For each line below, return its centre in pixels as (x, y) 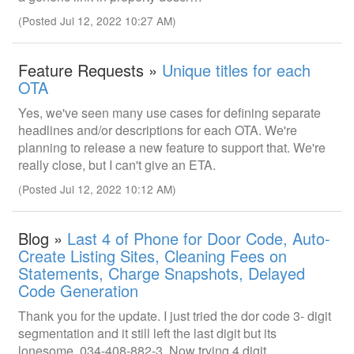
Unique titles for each (236, 70)
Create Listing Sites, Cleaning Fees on (153, 256)
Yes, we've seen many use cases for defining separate (169, 113)
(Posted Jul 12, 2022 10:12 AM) (97, 189)
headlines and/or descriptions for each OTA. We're (158, 130)
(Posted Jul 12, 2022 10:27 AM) (97, 21)
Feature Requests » (90, 70)
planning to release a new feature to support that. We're (172, 147)
